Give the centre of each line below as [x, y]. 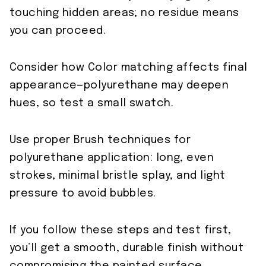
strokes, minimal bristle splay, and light [118, 176]
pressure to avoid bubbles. [83, 194]
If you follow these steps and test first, [121, 231]
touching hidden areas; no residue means [124, 13]
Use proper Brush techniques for [100, 140]
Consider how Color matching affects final [129, 68]
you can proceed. [58, 31]
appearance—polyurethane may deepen [119, 86]
